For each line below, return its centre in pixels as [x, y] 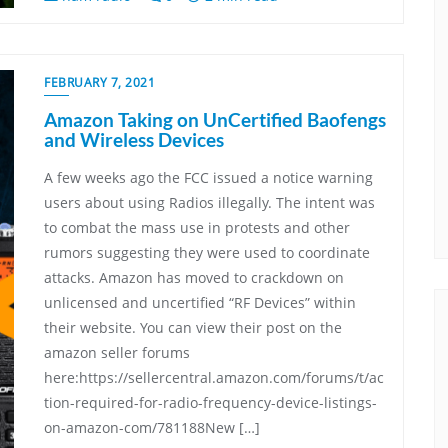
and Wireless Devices [134, 139]
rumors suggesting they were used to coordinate [207, 252]
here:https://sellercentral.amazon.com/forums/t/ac [214, 377]
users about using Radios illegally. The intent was [209, 202]
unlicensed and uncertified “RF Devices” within [200, 302]
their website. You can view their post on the [193, 327]
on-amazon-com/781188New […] [152, 427]
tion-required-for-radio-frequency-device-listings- [210, 402]
